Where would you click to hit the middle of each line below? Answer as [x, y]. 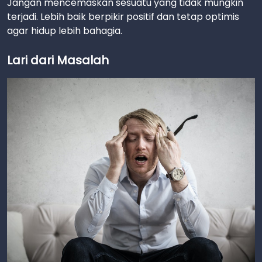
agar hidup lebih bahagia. [65, 31]
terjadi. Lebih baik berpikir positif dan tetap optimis [123, 17]
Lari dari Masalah [58, 60]
